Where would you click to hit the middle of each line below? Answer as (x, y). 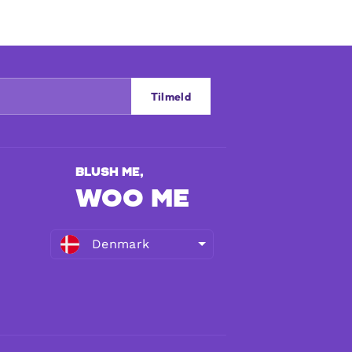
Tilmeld (170, 96)
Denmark (121, 244)
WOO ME (132, 198)
